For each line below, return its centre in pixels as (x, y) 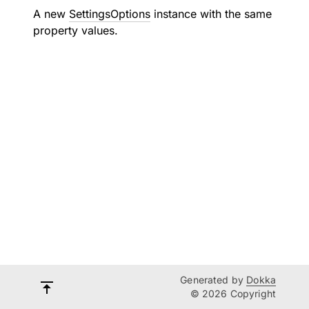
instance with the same (211, 14)
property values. (76, 30)
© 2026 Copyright (233, 293)
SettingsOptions (110, 14)
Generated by (213, 280)
